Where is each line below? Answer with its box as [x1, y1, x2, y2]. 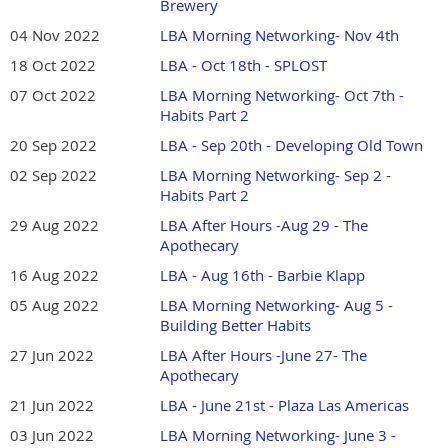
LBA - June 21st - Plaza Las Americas [160, 395, 409, 416]
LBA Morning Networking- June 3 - [160, 425, 396, 446]
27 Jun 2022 [10, 345, 94, 366]
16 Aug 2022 [10, 265, 99, 286]
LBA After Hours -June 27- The [160, 345, 367, 366]
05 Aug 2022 [10, 295, 99, 316]
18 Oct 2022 [10, 55, 96, 76]
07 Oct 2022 [10, 85, 96, 106]
